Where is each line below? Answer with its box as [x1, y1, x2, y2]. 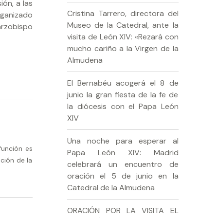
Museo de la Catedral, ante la [67, 19, 179, 30]
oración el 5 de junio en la [67, 170, 179, 181]
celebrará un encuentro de [67, 159, 179, 169]
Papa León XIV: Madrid [67, 147, 179, 158]
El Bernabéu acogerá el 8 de [67, 77, 179, 88]
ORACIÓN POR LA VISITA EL [67, 205, 179, 216]
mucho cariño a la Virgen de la [67, 43, 179, 54]
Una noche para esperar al [67, 135, 179, 146]
